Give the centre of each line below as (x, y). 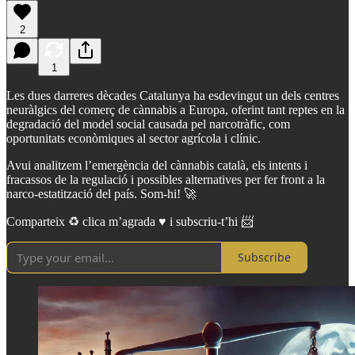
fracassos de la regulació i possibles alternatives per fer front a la (166, 179)
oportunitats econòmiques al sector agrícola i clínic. (134, 138)
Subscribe (264, 258)
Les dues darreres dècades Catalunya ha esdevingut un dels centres (173, 95)
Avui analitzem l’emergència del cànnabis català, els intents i (157, 165)
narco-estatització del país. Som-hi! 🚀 (101, 193)
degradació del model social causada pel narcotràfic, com (148, 124)
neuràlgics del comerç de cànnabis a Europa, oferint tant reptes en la (176, 109)
